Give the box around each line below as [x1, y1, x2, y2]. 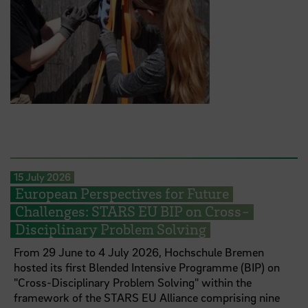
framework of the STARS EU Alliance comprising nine [14, 290, 280, 305]
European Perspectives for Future [14, 184, 229, 203]
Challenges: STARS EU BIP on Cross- [14, 202, 250, 221]
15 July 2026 [13, 170, 71, 184]
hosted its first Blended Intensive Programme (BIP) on [14, 260, 280, 275]
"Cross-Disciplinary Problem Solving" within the [14, 275, 252, 290]
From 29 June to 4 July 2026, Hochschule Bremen [14, 245, 265, 260]
